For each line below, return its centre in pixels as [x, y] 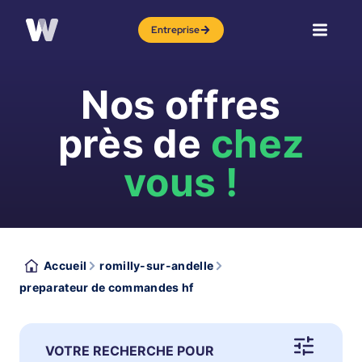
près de [135, 143]
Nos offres [181, 105]
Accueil [65, 265]
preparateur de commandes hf [107, 287]
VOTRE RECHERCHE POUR [130, 351]
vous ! [181, 182]
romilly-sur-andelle [157, 265]
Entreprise [175, 30]
